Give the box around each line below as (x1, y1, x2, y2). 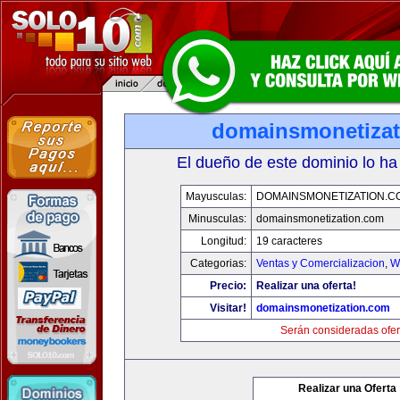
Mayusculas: (185, 190, 246, 203)
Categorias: (189, 257, 246, 270)
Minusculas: (187, 212, 246, 225)
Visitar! (209, 302, 246, 314)
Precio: (209, 279, 246, 292)
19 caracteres (255, 235, 322, 247)
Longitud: (200, 235, 246, 247)
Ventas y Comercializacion (255, 257, 385, 270)
